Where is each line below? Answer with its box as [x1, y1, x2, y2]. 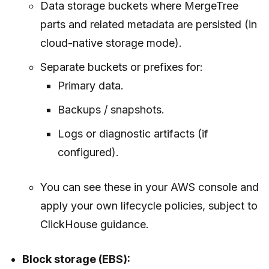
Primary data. [57, 79, 124, 92]
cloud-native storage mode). [40, 37, 182, 50]
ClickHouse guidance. [40, 218, 149, 231]
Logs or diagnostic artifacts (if [57, 127, 208, 141]
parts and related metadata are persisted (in [40, 18, 257, 31]
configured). [57, 146, 119, 159]
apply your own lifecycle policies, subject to [40, 199, 258, 213]
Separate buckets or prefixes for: [40, 61, 203, 74]
